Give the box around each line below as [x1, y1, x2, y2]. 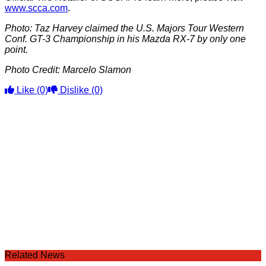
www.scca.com [5, 3, 68, 13]
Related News [5, 250, 65, 260]
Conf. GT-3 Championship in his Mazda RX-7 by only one [5, 34, 246, 44]
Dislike [58, 85, 91, 95]
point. [5, 45, 28, 55]
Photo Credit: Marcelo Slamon [5, 65, 131, 75]
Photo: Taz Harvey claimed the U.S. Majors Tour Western [5, 23, 244, 33]
